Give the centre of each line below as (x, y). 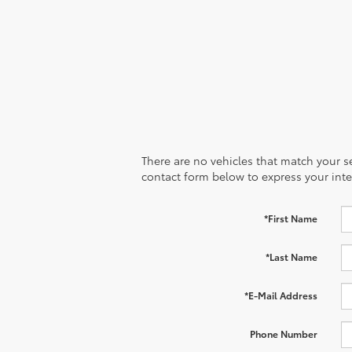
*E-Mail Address (280, 295)
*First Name (290, 218)
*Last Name (291, 256)
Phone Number (283, 333)
